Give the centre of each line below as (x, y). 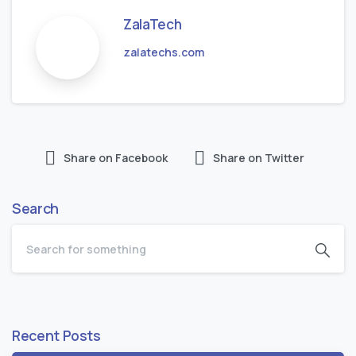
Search (35, 209)
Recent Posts (56, 336)
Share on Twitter (258, 158)
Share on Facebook (115, 158)
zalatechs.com (164, 52)
